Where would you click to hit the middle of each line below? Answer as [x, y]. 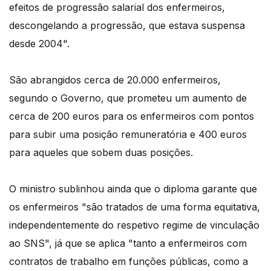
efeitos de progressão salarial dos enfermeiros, [117, 7]
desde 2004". [39, 44]
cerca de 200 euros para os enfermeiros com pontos [132, 116]
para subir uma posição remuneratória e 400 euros [128, 134]
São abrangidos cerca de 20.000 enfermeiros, [115, 80]
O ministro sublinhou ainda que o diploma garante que [133, 189]
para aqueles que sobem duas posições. [101, 152]
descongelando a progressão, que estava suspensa [127, 25]
